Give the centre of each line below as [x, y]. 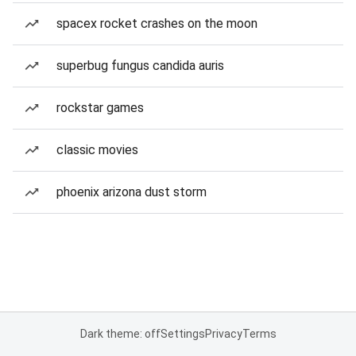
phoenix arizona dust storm [132, 192]
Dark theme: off [120, 334]
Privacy [223, 334]
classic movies [97, 150]
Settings [182, 334]
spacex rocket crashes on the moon [157, 23]
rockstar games [100, 108]
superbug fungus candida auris [140, 66]
